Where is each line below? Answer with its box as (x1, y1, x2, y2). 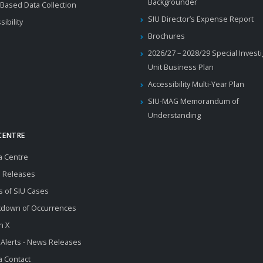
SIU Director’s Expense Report (147, 14, 254, 24)
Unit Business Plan (147, 62, 214, 72)
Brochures (147, 31, 185, 41)
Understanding (147, 110, 201, 120)
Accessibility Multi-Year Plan (147, 79, 244, 89)
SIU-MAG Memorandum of (147, 96, 239, 106)
